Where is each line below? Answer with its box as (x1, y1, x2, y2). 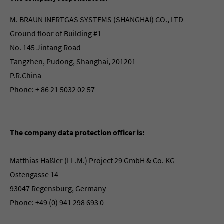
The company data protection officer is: (10, 127, 145, 137)
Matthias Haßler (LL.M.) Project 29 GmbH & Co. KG (10, 155, 175, 165)
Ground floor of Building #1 (10, 28, 101, 38)
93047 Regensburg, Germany (10, 183, 106, 193)
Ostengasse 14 (10, 169, 58, 179)
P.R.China (10, 70, 41, 80)
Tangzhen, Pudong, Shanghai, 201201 (10, 56, 136, 66)
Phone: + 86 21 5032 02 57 (10, 84, 95, 94)
